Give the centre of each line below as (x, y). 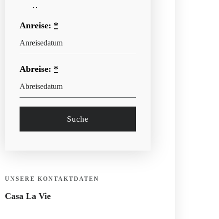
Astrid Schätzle (32, 208)
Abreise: (37, 69)
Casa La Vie (28, 196)
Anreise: (37, 25)
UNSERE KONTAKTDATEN (52, 179)
